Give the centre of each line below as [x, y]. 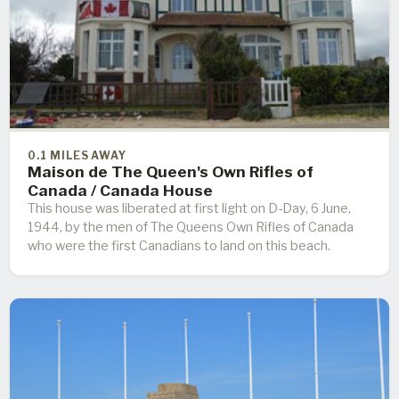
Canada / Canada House [120, 190]
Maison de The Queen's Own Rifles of [171, 171]
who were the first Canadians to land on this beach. [179, 245]
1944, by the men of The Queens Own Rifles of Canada [191, 227]
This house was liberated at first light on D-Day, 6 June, [189, 208]
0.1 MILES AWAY [77, 155]
